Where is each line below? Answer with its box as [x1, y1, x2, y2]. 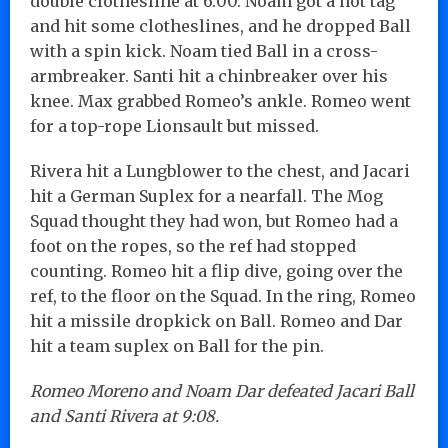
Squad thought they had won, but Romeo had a [30, 210, 398, 231]
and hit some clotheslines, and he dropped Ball [30, 15, 411, 36]
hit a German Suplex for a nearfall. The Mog [30, 185, 383, 206]
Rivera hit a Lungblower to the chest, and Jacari [30, 160, 410, 181]
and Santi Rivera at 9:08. [30, 405, 219, 426]
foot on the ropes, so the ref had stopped [30, 235, 356, 256]
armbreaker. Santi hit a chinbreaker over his [30, 65, 388, 86]
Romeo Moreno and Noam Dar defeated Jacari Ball [30, 380, 414, 401]
